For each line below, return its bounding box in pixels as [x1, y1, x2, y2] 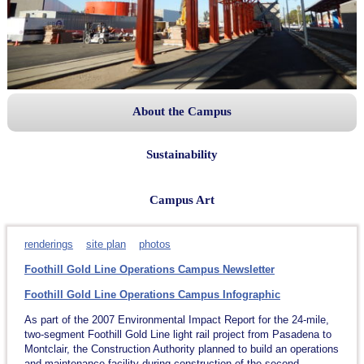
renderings [24, 237, 73, 250]
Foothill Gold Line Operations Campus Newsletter [24, 262, 275, 275]
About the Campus [132, 104, 232, 118]
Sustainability [145, 147, 218, 161]
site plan [85, 237, 126, 250]
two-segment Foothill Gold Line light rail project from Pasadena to [24, 327, 331, 340]
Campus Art [149, 193, 214, 206]
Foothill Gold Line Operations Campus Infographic [24, 288, 280, 301]
